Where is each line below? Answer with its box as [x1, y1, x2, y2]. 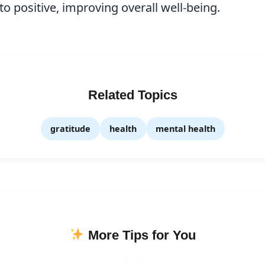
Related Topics [88, 88, 177, 103]
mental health [155, 123, 215, 135]
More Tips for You [84, 227, 196, 243]
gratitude [50, 123, 91, 135]
